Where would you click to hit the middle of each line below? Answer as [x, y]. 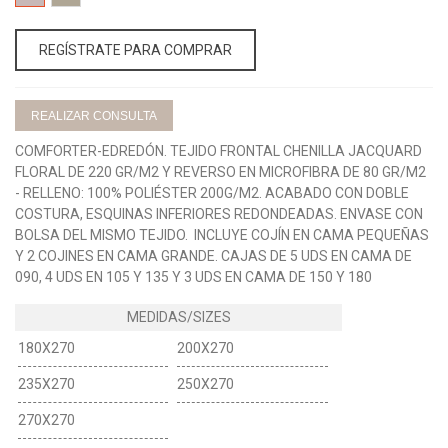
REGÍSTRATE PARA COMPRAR [135, 49]
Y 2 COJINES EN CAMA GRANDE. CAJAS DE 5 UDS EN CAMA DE [213, 255]
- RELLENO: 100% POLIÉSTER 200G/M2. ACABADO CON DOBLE [212, 192]
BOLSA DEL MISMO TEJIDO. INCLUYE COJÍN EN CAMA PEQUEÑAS [222, 234]
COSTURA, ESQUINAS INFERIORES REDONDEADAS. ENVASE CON [219, 213]
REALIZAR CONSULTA [94, 115]
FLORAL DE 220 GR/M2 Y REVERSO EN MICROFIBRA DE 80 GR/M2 [220, 171]
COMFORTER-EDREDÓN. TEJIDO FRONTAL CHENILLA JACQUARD [218, 150]
